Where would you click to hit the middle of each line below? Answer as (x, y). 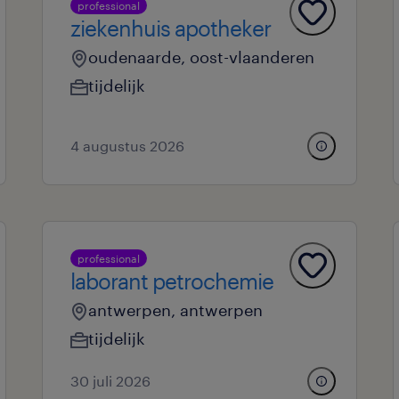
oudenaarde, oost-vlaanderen (201, 57)
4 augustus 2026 (127, 146)
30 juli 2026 (110, 381)
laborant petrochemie (171, 281)
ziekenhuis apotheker (170, 28)
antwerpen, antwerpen (175, 310)
